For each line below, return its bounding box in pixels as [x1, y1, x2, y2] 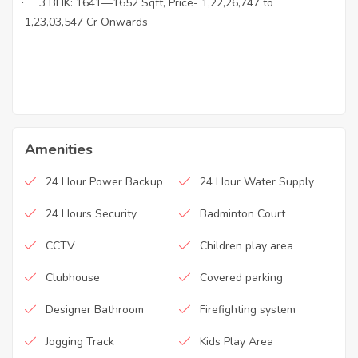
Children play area [200, 238, 293, 253]
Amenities [25, 140, 93, 159]
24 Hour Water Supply [200, 174, 314, 189]
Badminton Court [200, 206, 285, 221]
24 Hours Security [46, 206, 137, 221]
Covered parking [200, 270, 283, 285]
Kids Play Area [200, 334, 273, 349]
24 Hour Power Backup [46, 174, 163, 189]
